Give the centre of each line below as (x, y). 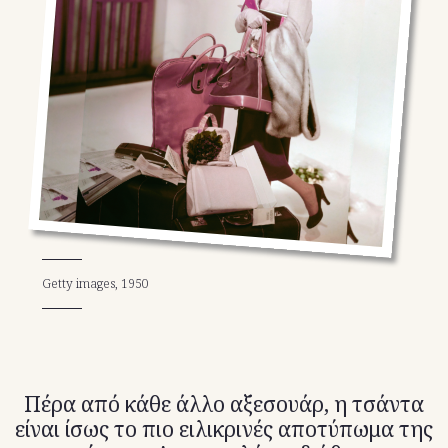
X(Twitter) (77, 36)
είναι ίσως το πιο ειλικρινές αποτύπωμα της (224, 429)
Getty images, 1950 (95, 284)
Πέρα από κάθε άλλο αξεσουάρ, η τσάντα (224, 404)
